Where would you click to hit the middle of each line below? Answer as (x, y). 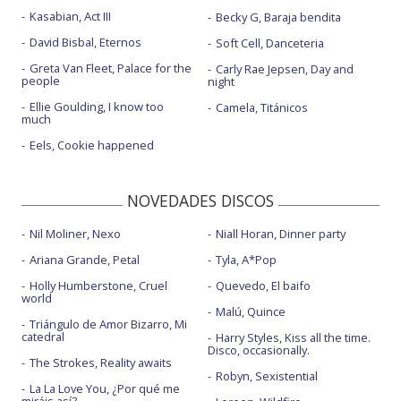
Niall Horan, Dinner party (280, 234)
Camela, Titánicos (261, 108)
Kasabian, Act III (70, 17)
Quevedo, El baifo (263, 286)
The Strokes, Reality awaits (101, 363)
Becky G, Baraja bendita (278, 17)
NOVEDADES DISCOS (200, 201)
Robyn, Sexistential (266, 376)
